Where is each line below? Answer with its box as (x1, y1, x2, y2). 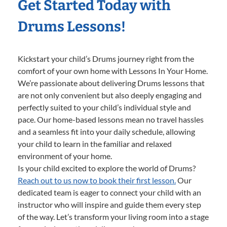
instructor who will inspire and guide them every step (18, 200, 201, 210)
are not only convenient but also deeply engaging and (18, 90, 202, 100)
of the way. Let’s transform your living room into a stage (18, 212, 209, 222)
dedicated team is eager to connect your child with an (18, 187, 201, 198)
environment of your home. (18, 151, 112, 161)
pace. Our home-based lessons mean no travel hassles (18, 115, 204, 125)
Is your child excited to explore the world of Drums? (18, 163, 196, 173)
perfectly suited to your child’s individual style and (18, 102, 191, 112)
